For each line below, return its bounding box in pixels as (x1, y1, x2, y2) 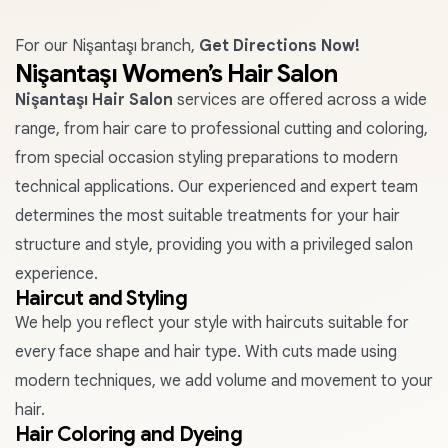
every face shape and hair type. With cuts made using (15, 342, 397, 362)
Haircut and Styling (15, 286, 187, 311)
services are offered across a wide (173, 90, 427, 110)
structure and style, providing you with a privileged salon (15, 235, 413, 255)
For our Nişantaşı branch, (15, 36, 199, 56)
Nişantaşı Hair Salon (15, 90, 173, 110)
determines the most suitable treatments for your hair (15, 206, 400, 226)
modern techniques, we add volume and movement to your (15, 371, 433, 391)
